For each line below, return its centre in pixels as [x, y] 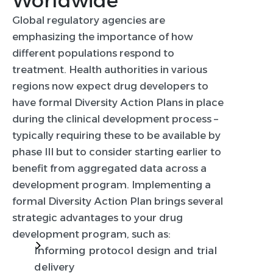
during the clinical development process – [115, 119]
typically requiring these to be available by [116, 136]
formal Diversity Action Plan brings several [118, 201]
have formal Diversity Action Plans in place [118, 103]
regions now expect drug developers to [110, 86]
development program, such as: [91, 234]
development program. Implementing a [112, 185]
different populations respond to [93, 53]
